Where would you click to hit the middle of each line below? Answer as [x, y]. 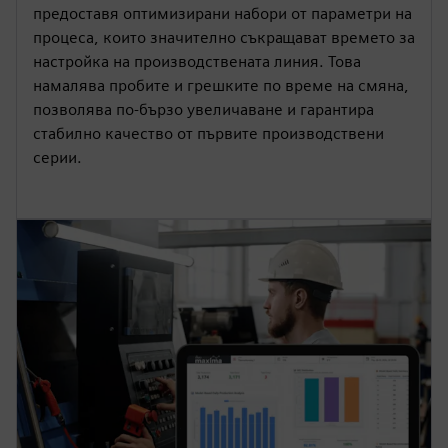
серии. [57, 157]
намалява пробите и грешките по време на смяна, [221, 85]
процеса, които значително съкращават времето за [224, 37]
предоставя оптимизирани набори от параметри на [222, 13]
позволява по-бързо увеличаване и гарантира [203, 109]
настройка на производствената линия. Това [197, 61]
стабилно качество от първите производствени [208, 133]
